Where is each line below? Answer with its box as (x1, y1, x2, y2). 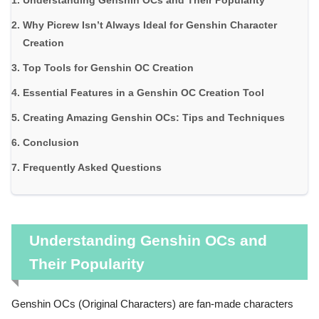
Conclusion (23, 137, 79, 149)
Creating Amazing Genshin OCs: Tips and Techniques (23, 112, 285, 124)
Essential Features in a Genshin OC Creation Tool (23, 87, 264, 99)
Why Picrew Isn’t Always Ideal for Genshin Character (23, 19, 277, 31)
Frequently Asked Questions (23, 162, 162, 174)
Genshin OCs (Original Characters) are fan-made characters (11, 298, 293, 310)
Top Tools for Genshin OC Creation (23, 62, 194, 74)
